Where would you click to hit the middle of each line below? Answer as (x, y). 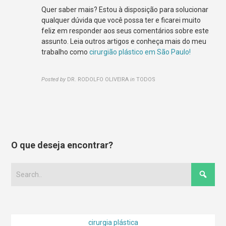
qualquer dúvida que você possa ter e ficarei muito (121, 20)
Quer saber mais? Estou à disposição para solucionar (125, 9)
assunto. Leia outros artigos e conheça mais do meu (124, 41)
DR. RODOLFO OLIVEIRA (98, 79)
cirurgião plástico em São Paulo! (140, 52)
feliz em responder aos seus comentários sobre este (125, 31)
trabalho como (66, 52)
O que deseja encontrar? (62, 145)
